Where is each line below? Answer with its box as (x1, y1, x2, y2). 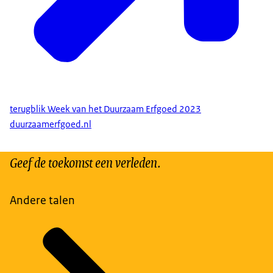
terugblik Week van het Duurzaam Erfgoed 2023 (10, 103, 201, 116)
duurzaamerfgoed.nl (10, 118, 91, 130)
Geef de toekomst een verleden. (10, 151, 161, 172)
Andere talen (10, 192, 75, 208)
